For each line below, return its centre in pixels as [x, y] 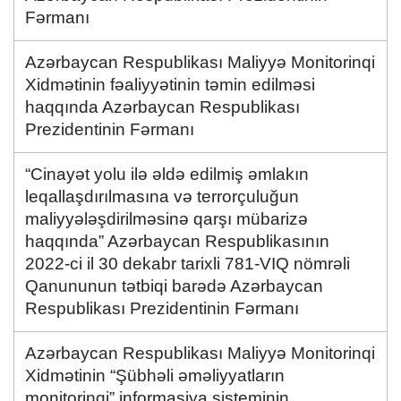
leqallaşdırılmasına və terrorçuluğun [162, 196]
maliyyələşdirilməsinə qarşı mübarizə [166, 218]
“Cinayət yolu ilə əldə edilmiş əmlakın [167, 174]
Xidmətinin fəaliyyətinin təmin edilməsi [170, 84]
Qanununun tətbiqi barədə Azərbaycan [174, 286]
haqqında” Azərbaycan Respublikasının [177, 241]
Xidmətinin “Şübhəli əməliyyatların [155, 375]
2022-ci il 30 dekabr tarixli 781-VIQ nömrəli [188, 263]
